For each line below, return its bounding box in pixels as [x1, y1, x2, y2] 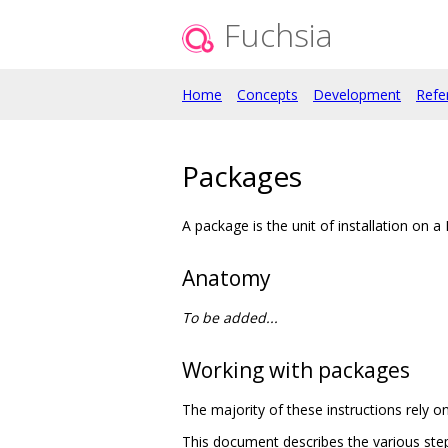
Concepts [237, 85, 298, 104]
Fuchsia [224, 13, 333, 56]
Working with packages [182, 355, 410, 384]
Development [313, 85, 401, 104]
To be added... [182, 307, 278, 327]
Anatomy [182, 263, 271, 292]
